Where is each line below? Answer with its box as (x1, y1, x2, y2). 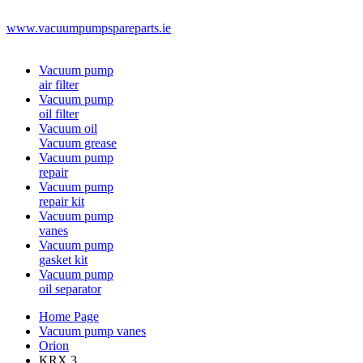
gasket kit (39, 253, 88, 267)
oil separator (39, 282, 101, 296)
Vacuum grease (39, 136, 117, 150)
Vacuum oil (39, 122, 97, 135)
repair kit (39, 194, 84, 208)
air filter (39, 78, 79, 92)
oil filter (39, 107, 79, 121)
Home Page (39, 310, 99, 323)
